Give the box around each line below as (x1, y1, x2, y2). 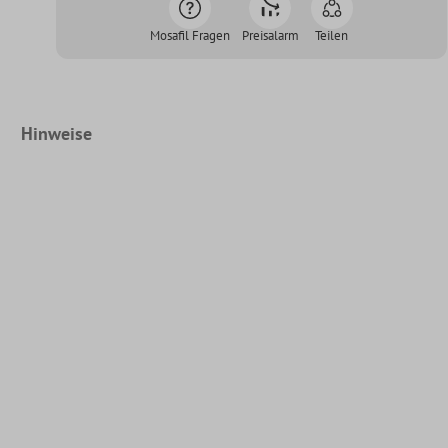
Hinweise (20, 121, 92, 145)
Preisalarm (241, 26, 299, 44)
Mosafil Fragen (149, 26, 230, 44)
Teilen (315, 26, 349, 44)
